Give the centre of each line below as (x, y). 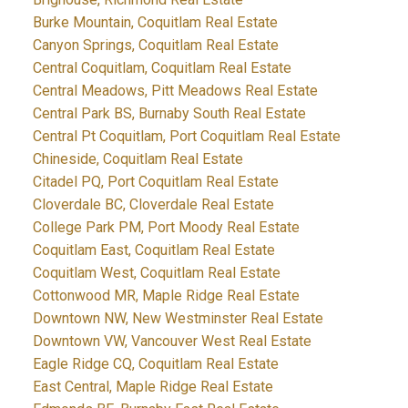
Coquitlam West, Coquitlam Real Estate (156, 273)
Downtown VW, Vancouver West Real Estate (172, 342)
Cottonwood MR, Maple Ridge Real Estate (166, 296)
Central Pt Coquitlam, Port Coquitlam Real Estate (186, 137)
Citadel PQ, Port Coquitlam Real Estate (155, 182)
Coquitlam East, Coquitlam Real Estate (153, 250)
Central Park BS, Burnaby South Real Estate (169, 114)
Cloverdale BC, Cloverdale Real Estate (153, 205)
